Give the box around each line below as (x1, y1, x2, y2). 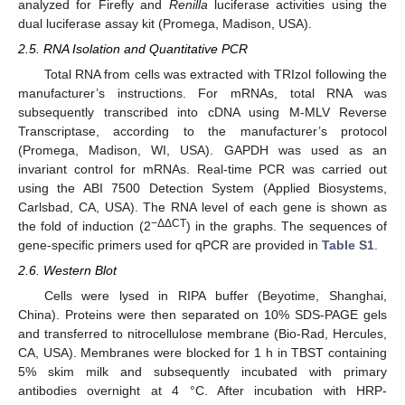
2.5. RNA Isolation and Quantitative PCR (18, 41, 248, 56)
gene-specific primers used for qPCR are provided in (18, 238, 322, 253)
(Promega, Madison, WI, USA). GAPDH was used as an (18, 143, 387, 158)
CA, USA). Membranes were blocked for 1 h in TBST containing (18, 345, 387, 361)
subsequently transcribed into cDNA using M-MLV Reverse (18, 105, 387, 120)
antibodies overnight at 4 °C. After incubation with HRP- (18, 383, 387, 399)
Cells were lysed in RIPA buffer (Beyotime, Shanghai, (43, 288, 387, 304)
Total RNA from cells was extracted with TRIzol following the (43, 67, 387, 82)
